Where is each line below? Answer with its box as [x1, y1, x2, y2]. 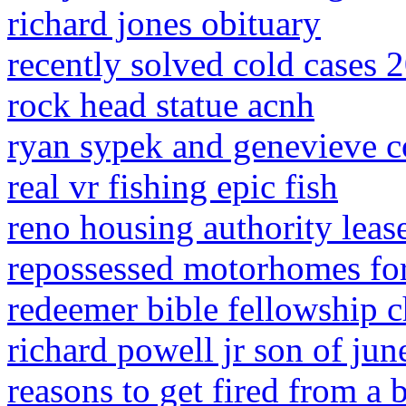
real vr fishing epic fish [7, 167, 338, 206]
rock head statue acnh [7, 85, 314, 124]
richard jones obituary [7, 4, 321, 43]
